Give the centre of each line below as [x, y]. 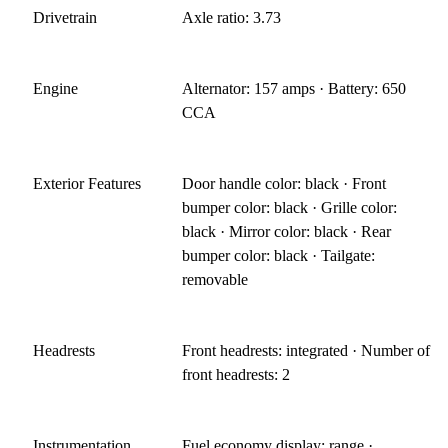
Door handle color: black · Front [284, 183]
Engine [55, 88]
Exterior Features [87, 183]
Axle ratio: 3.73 [232, 17]
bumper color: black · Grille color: [290, 207]
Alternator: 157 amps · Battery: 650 [294, 88]
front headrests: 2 [236, 374]
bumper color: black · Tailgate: [279, 255]
